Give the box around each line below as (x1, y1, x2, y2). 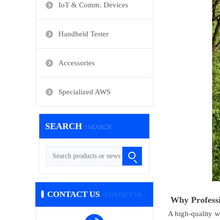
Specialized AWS (58, 87, 110, 96)
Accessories (58, 58, 95, 67)
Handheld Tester (58, 29, 109, 38)
